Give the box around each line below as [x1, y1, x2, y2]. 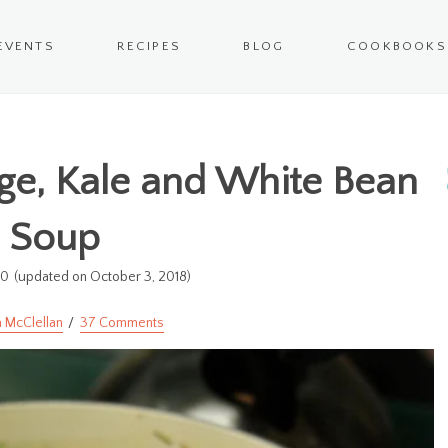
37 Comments [80, 315, 164, 332]
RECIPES [117, 39, 182, 54]
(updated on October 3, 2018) [13, 269, 191, 286]
